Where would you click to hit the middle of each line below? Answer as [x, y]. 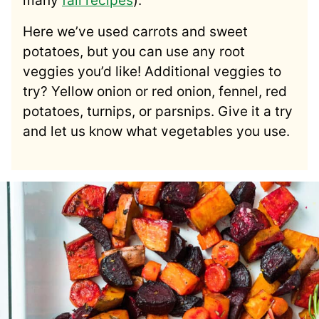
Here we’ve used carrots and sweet [135, 31]
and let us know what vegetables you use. [156, 131]
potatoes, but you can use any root [134, 51]
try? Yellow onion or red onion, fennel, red [155, 91]
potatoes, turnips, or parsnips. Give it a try [158, 111]
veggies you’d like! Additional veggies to [152, 71]
